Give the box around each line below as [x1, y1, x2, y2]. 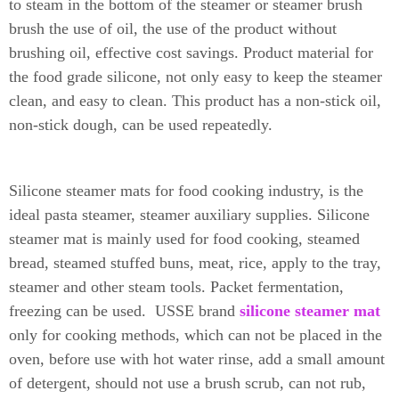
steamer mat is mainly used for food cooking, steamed [9, 230, 360, 248]
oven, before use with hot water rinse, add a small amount [9, 350, 385, 368]
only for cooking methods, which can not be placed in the [9, 326, 382, 344]
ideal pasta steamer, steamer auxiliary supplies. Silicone [9, 206, 370, 224]
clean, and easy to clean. [9, 92, 167, 110]
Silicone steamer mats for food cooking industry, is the [9, 182, 363, 199]
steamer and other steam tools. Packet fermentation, [9, 278, 344, 296]
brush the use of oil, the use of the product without [9, 20, 337, 37]
